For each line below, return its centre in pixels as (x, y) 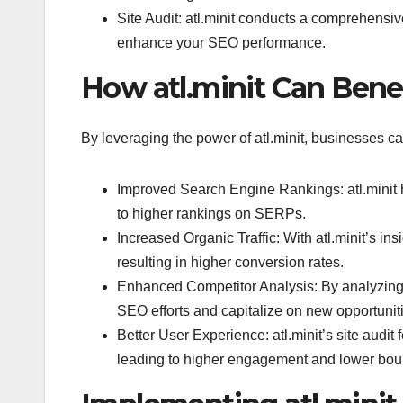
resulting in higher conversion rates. (230, 262)
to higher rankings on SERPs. (211, 213)
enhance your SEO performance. (221, 42)
